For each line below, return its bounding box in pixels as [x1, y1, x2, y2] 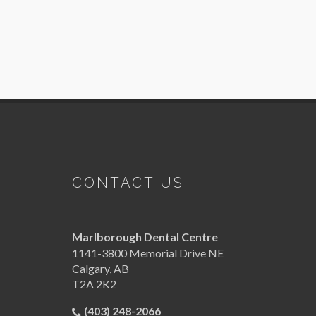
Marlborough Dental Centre [72, 230, 218, 243]
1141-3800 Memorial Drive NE [72, 246, 224, 260]
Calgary [72, 262, 109, 275]
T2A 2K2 [72, 277, 116, 291]
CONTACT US [72, 174, 184, 191]
